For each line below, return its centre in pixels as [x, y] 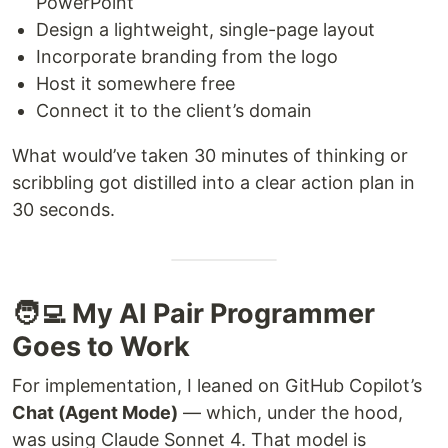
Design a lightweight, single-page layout [205, 29]
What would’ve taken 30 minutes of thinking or [210, 155]
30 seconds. [63, 209]
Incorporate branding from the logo [187, 56]
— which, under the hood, [290, 412]
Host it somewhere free [135, 83]
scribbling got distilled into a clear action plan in [213, 182]
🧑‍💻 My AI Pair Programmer [193, 313]
